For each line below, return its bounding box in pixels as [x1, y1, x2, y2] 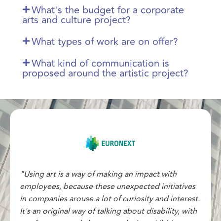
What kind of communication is [32, 55, 170, 71]
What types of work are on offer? [32, 34, 179, 49]
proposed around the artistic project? [22, 65, 188, 81]
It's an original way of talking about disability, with [20, 205, 197, 217]
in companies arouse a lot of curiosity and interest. [20, 192, 200, 205]
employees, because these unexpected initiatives [20, 180, 195, 192]
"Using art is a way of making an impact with [20, 168, 177, 180]
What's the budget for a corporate [32, 2, 184, 18]
